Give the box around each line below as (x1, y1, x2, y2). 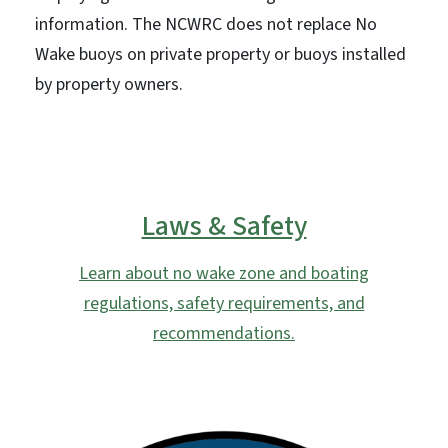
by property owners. (34, 71, 183, 97)
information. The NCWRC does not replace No (34, 11, 377, 37)
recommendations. (153, 320, 295, 346)
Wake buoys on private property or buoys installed (34, 41, 406, 67)
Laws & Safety (141, 205, 307, 246)
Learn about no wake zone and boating (79, 260, 369, 286)
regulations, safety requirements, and (83, 290, 365, 316)
